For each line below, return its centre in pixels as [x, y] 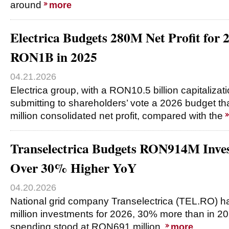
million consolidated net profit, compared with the [118, 116]
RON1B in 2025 [54, 57]
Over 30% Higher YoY [73, 168]
